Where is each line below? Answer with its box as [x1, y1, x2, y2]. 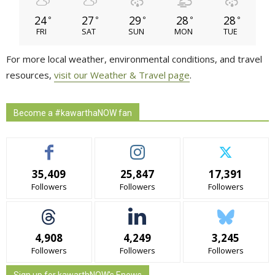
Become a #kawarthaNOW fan [14, 107, 132, 118]
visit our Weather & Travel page [54, 68, 190, 81]
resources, [6, 68, 54, 81]
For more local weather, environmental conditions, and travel [6, 52, 262, 65]
